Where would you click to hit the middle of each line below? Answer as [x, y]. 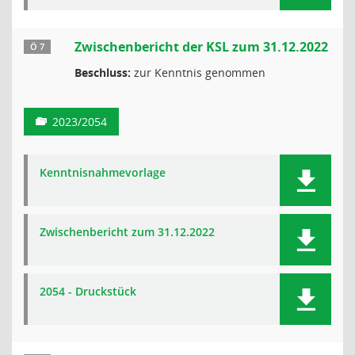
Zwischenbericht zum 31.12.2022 [127, 232]
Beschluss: [103, 73]
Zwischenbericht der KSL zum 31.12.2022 [201, 47]
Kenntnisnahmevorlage [103, 172]
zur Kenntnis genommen [198, 73]
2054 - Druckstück [88, 291]
